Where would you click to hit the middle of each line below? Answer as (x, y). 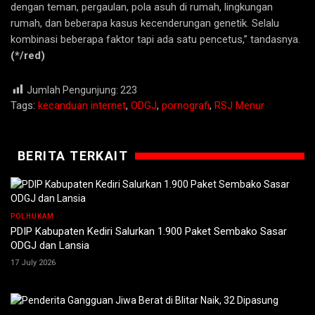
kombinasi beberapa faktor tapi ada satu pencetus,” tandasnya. (155, 40)
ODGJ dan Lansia (50, 246)
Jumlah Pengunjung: (72, 90)
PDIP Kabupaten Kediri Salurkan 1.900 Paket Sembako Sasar (149, 232)
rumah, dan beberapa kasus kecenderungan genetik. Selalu (145, 24)
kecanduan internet (82, 106)
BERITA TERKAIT (73, 156)
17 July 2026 (33, 263)
